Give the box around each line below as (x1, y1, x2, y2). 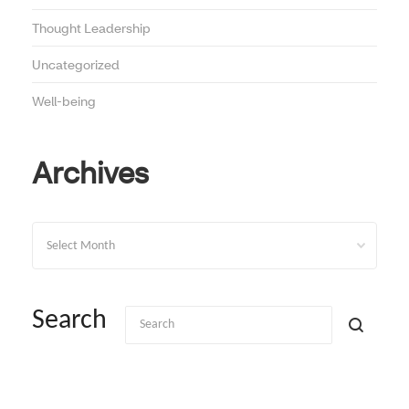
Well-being (32, 92, 96, 110)
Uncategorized (32, 56, 120, 74)
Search (32, 307, 107, 336)
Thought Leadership (32, 19, 151, 37)
